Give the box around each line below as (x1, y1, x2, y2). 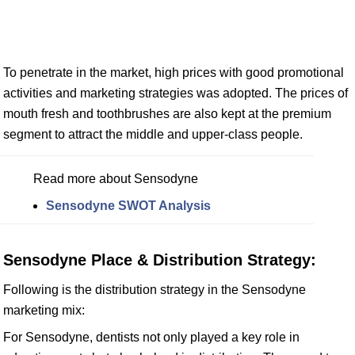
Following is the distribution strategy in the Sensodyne (3, 283, 306, 296)
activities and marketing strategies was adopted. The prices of (3, 86, 348, 100)
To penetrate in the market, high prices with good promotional (3, 66, 344, 79)
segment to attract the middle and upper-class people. (3, 128, 303, 141)
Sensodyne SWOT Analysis (46, 199, 211, 212)
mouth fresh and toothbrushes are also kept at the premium (3, 107, 331, 120)
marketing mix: (3, 303, 85, 317)
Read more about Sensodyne (33, 172, 198, 185)
